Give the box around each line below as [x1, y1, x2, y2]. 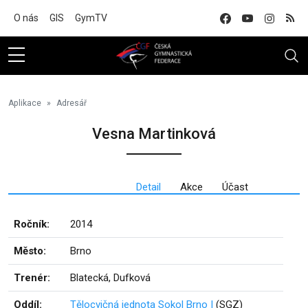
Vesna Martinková [92, 125, 216, 142]
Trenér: [14, 272, 50, 284]
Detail [135, 181, 161, 193]
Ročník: [14, 218, 49, 230]
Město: [14, 245, 46, 257]
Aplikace [8, 98, 41, 108]
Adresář [56, 98, 87, 108]
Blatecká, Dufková [70, 272, 151, 284]
